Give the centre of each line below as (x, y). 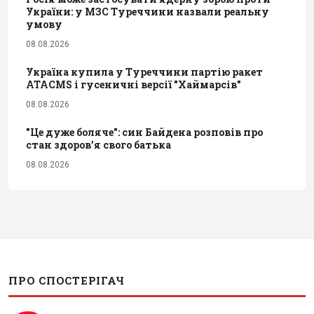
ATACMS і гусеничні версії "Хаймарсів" (134, 85)
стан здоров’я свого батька (98, 145)
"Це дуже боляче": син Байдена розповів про (144, 132)
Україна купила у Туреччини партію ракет (144, 72)
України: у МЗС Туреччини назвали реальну (148, 12)
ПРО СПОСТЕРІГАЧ (67, 281)
